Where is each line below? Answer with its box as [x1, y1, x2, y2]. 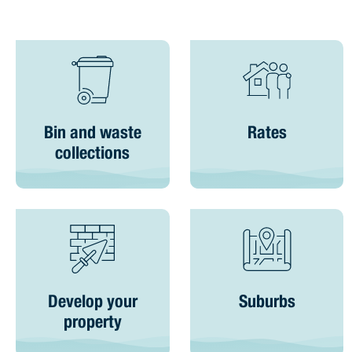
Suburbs [238, 295, 295, 312]
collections [55, 146, 130, 163]
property [63, 315, 122, 332]
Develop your [47, 295, 137, 312]
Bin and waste [43, 126, 141, 143]
